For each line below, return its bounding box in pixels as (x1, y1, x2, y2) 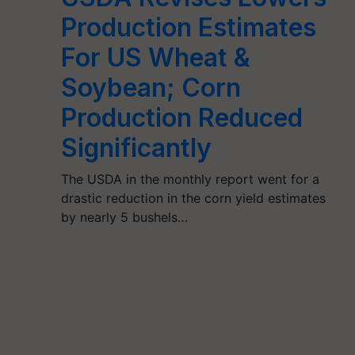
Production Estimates (60, 11, 316, 43)
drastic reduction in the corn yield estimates (60, 189, 326, 206)
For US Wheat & (60, 41, 250, 73)
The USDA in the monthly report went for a (60, 170, 319, 187)
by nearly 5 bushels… (60, 208, 188, 225)
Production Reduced (60, 101, 303, 133)
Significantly (60, 132, 212, 163)
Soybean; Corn (60, 71, 241, 103)
